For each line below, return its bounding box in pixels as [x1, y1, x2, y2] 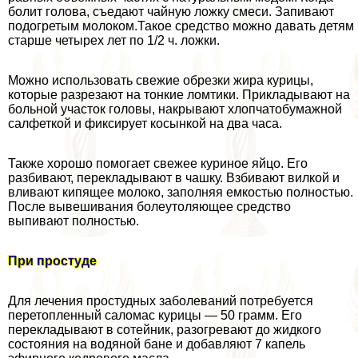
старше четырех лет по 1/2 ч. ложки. [8, 33, 220, 47]
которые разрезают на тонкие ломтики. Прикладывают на [8, 87, 350, 101]
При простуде [8, 253, 97, 268]
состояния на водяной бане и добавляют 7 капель [8, 336, 305, 351]
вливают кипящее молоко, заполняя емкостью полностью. [8, 185, 353, 199]
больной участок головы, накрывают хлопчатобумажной [8, 101, 342, 116]
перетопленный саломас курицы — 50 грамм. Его [8, 308, 302, 322]
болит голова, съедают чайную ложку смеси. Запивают [8, 4, 334, 18]
